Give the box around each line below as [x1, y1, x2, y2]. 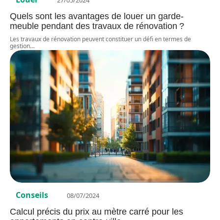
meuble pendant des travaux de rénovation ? [10, 21, 184, 31]
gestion [10, 42, 30, 51]
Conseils [16, 189, 48, 200]
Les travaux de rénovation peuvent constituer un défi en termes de [10, 35, 191, 44]
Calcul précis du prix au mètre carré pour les [10, 206, 183, 217]
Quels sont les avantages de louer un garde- [10, 11, 184, 22]
